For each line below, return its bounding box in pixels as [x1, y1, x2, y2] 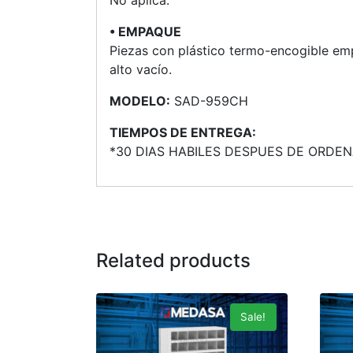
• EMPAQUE [110, 23, 181, 39]
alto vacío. [110, 61, 172, 77]
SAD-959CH [170, 92, 248, 109]
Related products [96, 248, 251, 272]
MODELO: [110, 92, 170, 109]
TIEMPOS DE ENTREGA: [110, 124, 256, 140]
